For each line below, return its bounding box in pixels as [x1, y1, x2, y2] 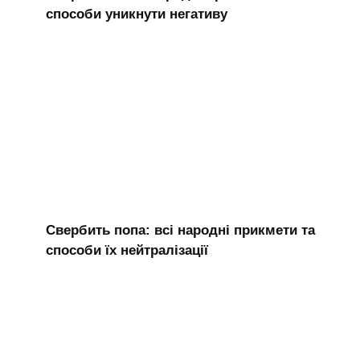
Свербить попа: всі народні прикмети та [45, 222, 315, 238]
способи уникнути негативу [45, 6, 227, 22]
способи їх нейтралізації [45, 242, 208, 258]
